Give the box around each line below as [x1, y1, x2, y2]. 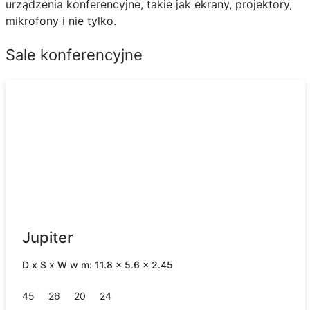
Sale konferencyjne [5, 46, 143, 64]
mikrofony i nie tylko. [5, 14, 116, 28]
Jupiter [21, 228, 73, 247]
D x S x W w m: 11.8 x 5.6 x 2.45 [21, 259, 173, 271]
